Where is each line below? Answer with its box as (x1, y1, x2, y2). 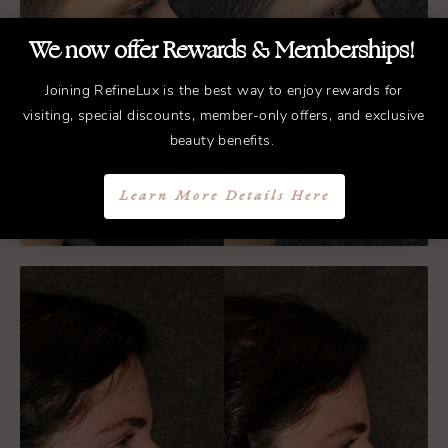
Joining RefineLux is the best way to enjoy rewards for (45, 83, 403, 99)
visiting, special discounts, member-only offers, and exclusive (23, 108, 425, 124)
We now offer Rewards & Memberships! (28, 33, 420, 68)
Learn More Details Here (118, 188, 330, 204)
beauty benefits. (169, 133, 279, 149)
